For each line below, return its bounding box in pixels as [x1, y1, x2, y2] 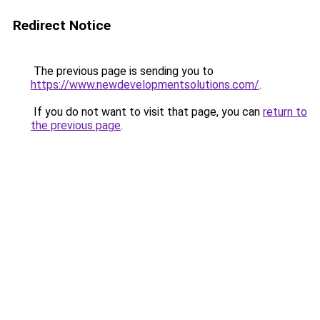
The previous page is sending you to [31, 64, 214, 78]
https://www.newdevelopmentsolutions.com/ [31, 78, 259, 91]
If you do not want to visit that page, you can [31, 105, 263, 119]
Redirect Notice [13, 17, 111, 34]
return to [263, 105, 307, 119]
